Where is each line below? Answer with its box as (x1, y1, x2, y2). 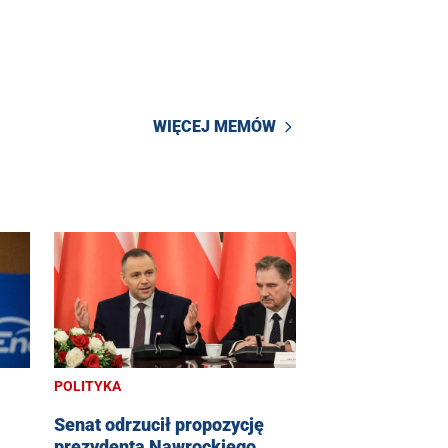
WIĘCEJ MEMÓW (153, 117, 276, 137)
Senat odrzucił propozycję (54, 414, 264, 436)
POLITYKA (54, 378, 121, 395)
